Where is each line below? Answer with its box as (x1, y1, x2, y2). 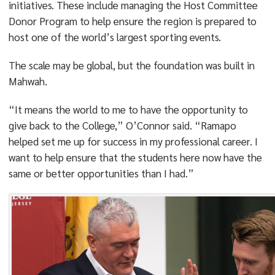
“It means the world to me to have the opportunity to (8, 103, 248, 116)
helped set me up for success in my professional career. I (8, 134, 258, 148)
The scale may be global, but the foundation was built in (8, 58, 255, 72)
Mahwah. (8, 74, 47, 88)
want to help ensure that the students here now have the (8, 150, 262, 164)
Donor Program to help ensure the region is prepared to (8, 14, 257, 28)
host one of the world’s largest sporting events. (8, 30, 221, 44)
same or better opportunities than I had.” (8, 166, 194, 180)
